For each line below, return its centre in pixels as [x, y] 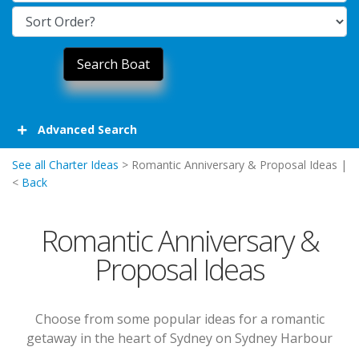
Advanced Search [87, 129]
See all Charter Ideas [65, 165]
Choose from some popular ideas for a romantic [179, 319]
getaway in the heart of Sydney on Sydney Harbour [179, 338]
